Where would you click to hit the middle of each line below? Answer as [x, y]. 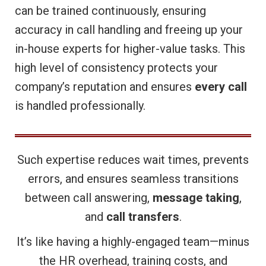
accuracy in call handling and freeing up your [129, 30]
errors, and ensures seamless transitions [133, 178]
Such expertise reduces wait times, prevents [133, 159]
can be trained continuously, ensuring [110, 11]
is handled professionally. [80, 106]
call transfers [142, 216]
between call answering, [88, 197]
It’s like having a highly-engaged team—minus [133, 241]
